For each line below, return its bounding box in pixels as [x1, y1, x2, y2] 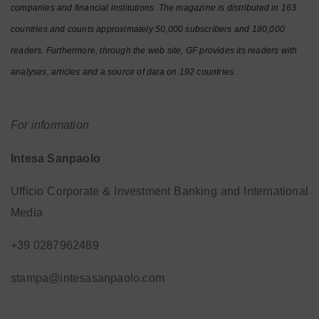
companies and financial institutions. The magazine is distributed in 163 [11, 3, 297, 13]
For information [11, 119, 89, 131]
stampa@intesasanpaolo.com [11, 272, 164, 284]
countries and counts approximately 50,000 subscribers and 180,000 [11, 24, 286, 34]
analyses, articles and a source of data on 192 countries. [11, 67, 236, 77]
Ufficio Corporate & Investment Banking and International [11, 185, 308, 197]
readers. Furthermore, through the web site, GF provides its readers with [11, 46, 298, 56]
